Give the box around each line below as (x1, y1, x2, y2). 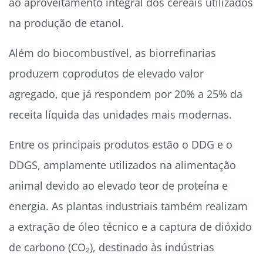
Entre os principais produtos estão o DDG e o (9, 137, 232, 152)
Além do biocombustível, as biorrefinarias (9, 46, 216, 60)
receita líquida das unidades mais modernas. (9, 107, 232, 122)
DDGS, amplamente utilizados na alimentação (9, 158, 236, 173)
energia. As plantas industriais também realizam (9, 199, 248, 214)
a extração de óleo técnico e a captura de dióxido (9, 220, 252, 234)
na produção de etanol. (9, 16, 124, 31)
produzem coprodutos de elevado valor (9, 66, 204, 81)
